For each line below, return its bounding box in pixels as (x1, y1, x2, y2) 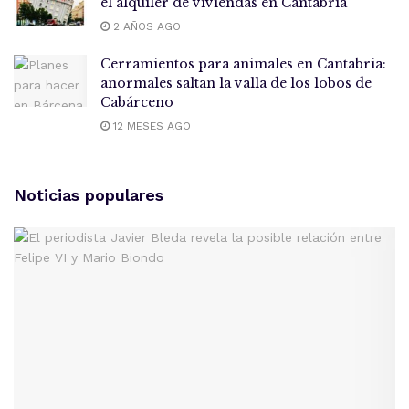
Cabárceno (100, 93, 173, 110)
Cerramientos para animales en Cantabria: (100, 55, 386, 72)
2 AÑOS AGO (110, 19, 181, 33)
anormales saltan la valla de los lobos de (100, 74, 372, 91)
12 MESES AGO (110, 119, 191, 132)
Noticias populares (14, 184, 163, 204)
